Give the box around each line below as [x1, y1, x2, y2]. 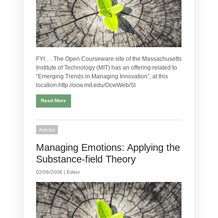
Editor [67, 169, 80, 175]
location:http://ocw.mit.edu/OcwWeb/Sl [36, 82, 136, 89]
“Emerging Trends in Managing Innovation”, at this [36, 73, 168, 80]
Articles [39, 127, 55, 133]
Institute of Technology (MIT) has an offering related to [36, 64, 177, 72]
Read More [41, 98, 66, 104]
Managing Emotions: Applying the [36, 142, 180, 153]
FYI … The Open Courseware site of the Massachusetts [36, 55, 182, 63]
